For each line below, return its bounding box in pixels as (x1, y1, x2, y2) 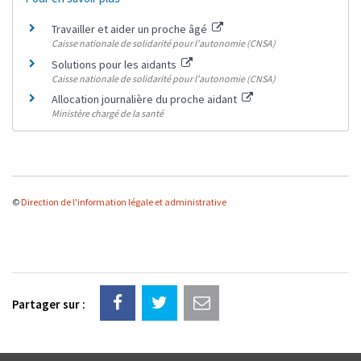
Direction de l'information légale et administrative (21, 196, 226, 209)
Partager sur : (12, 297, 85, 313)
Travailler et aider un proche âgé (52, 22, 210, 36)
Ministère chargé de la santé (52, 107, 164, 120)
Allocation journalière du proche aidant (52, 92, 239, 107)
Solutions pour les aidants (52, 56, 179, 72)
